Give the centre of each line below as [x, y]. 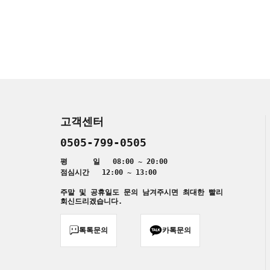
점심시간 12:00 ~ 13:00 [108, 172]
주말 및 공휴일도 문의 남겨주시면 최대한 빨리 [142, 192]
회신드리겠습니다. [91, 201]
